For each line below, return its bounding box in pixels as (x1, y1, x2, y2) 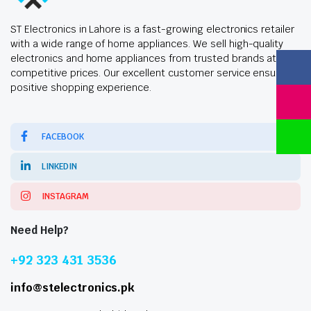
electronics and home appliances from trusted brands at (10, 52, 277, 65)
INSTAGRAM (42, 191, 89, 203)
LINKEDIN (42, 161, 77, 173)
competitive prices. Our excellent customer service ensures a (10, 67, 300, 80)
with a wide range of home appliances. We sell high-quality (10, 37, 284, 51)
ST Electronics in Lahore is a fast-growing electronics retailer (10, 23, 295, 36)
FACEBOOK (42, 131, 84, 143)
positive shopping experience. (10, 81, 152, 94)
